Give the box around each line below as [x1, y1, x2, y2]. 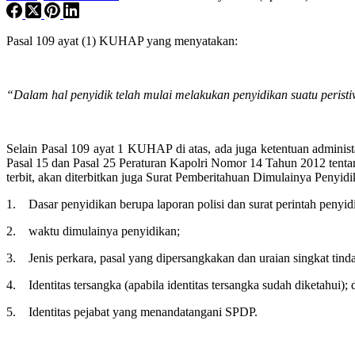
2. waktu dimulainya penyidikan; [6, 223, 180, 238]
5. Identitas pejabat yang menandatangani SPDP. [6, 304, 258, 319]
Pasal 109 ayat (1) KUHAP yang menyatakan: [6, 33, 238, 48]
